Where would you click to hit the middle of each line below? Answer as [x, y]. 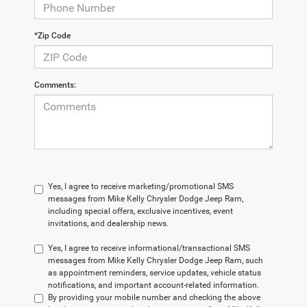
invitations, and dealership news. [108, 224]
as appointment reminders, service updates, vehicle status [155, 273]
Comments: [55, 85]
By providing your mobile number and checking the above [154, 298]
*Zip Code [52, 36]
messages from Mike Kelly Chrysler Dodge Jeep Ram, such [156, 261]
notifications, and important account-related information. [153, 285]
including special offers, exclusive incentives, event [140, 211]
